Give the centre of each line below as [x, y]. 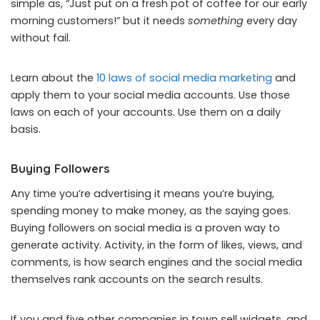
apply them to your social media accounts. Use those [150, 95]
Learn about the [54, 77]
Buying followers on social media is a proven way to [145, 227]
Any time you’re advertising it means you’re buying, [142, 193]
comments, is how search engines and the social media [156, 262]
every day [270, 20]
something [216, 20]
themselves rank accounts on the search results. [137, 279]
